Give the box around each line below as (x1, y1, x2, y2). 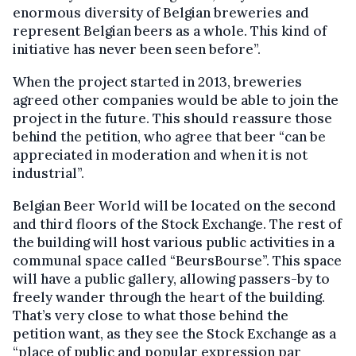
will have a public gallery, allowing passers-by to (13, 270, 330, 288)
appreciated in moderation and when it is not (13, 146, 308, 164)
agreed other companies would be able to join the (13, 91, 339, 110)
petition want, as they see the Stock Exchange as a (13, 325, 336, 343)
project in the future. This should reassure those (13, 110, 332, 128)
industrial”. (13, 164, 84, 183)
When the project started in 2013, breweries (13, 73, 302, 91)
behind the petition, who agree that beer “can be (13, 128, 326, 146)
